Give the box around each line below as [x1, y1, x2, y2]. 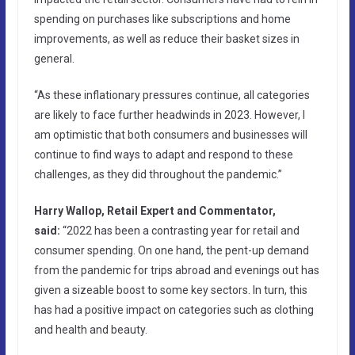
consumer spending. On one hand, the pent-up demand [33, 243, 309, 257]
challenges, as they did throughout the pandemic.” [33, 167, 282, 181]
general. [33, 52, 74, 65]
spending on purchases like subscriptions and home [33, 12, 291, 25]
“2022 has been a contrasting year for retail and [62, 223, 300, 237]
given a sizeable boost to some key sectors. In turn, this [33, 283, 307, 296]
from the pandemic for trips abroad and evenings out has [33, 263, 319, 277]
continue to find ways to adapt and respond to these [33, 147, 293, 161]
